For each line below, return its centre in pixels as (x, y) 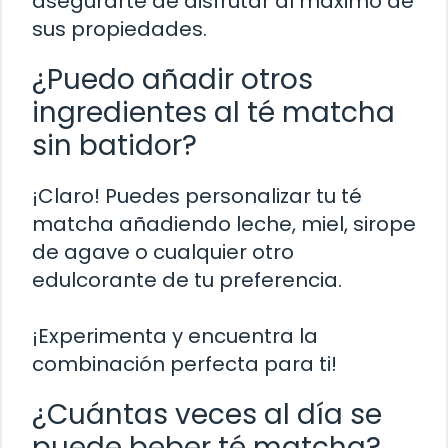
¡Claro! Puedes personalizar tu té (197, 196)
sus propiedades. (119, 29)
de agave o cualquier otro (163, 252)
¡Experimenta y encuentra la (175, 336)
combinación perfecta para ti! (184, 364)
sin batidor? (114, 146)
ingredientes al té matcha (213, 113)
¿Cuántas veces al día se (207, 415)
